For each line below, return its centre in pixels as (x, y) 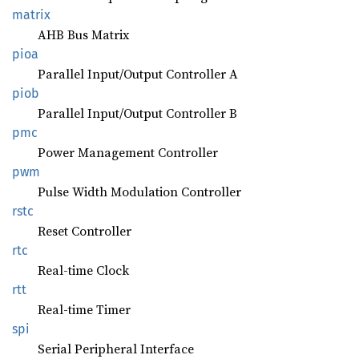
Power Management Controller (128, 152)
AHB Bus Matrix (83, 34)
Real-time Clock (83, 270)
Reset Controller (85, 231)
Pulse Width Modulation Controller (139, 192)
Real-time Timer (84, 309)
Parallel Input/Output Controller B (137, 113)
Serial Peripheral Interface (116, 349)
